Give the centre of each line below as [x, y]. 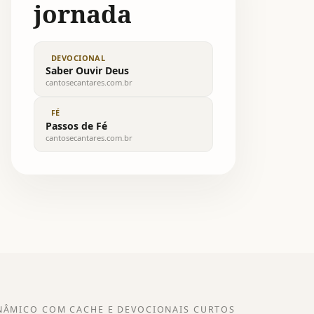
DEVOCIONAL [78, 57]
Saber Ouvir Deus [87, 70]
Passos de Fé [76, 125]
